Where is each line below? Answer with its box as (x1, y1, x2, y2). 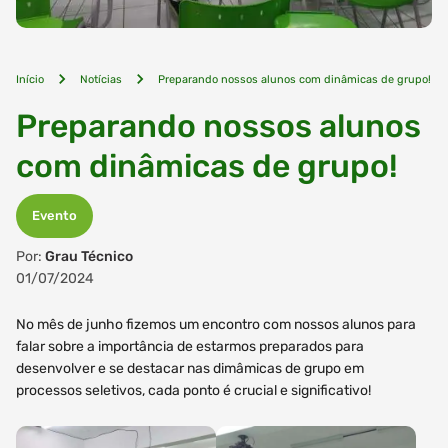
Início (16, 73, 44, 86)
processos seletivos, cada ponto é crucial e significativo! (16, 382, 374, 399)
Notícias (80, 73, 122, 86)
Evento (32, 208, 77, 223)
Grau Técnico (45, 248, 133, 265)
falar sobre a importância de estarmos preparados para (16, 338, 364, 355)
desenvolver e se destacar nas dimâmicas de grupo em (16, 360, 364, 377)
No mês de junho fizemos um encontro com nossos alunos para (16, 316, 416, 333)
